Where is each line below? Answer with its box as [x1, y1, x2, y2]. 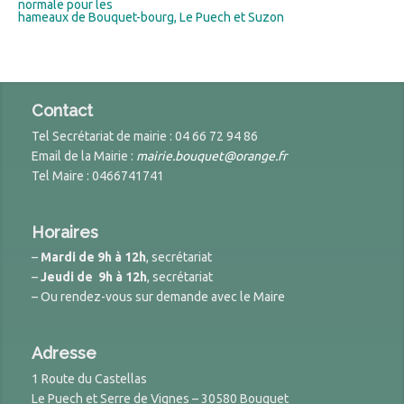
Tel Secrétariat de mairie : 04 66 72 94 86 [32, 128, 258, 143]
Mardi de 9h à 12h [41, 250, 146, 265]
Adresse [32, 344, 96, 363]
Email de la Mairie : [32, 148, 136, 163]
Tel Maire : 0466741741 [32, 168, 164, 183]
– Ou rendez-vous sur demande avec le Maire [32, 289, 285, 305]
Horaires [32, 222, 98, 242]
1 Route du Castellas [32, 371, 147, 386]
